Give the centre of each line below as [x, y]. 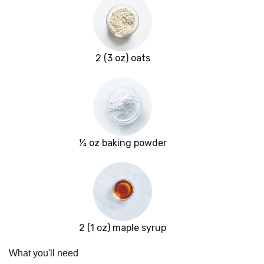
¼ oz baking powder [123, 143]
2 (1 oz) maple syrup [123, 228]
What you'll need [44, 253]
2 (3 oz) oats [123, 58]
